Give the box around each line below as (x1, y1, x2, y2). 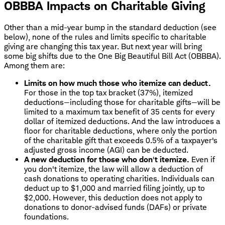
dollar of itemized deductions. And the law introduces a (24, 117, 220, 127)
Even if (189, 155, 215, 165)
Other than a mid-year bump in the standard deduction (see (4, 23, 216, 33)
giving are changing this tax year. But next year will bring (4, 42, 202, 52)
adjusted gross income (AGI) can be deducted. (24, 145, 188, 155)
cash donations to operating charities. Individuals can (24, 174, 214, 184)
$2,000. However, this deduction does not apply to (24, 193, 202, 203)
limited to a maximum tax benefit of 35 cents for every (24, 107, 214, 117)
